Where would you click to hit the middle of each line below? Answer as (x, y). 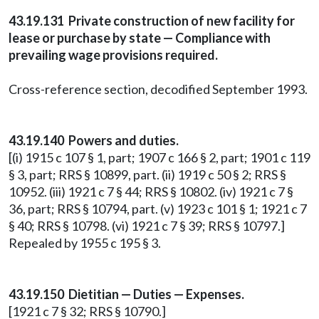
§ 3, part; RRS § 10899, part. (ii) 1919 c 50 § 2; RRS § (147, 174)
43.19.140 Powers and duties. (94, 140)
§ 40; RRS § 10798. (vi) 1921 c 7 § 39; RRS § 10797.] (147, 226)
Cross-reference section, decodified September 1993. (158, 89)
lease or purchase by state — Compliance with (140, 38)
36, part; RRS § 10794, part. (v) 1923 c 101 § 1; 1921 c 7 (158, 209)
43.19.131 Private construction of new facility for (152, 21)
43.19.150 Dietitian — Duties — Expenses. (126, 294)
